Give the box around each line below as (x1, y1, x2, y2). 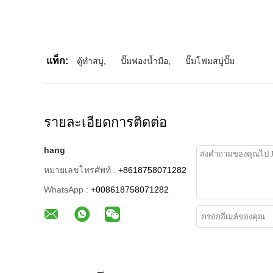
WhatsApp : (44, 185, 88, 195)
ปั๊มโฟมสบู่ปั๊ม (185, 56, 235, 66)
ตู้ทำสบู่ (77, 56, 104, 66)
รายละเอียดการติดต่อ (44, 115, 167, 130)
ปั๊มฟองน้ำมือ (121, 56, 168, 66)
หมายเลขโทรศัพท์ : (44, 165, 116, 175)
